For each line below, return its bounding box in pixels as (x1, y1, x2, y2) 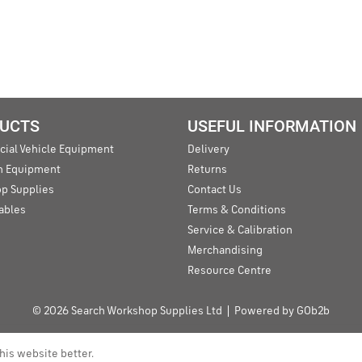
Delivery (187, 143, 229, 155)
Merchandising (187, 244, 263, 256)
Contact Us (187, 183, 242, 196)
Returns (187, 163, 227, 175)
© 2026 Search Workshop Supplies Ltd (32, 305, 222, 317)
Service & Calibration (187, 224, 293, 236)
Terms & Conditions (187, 204, 286, 216)
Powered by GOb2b (234, 305, 330, 317)
